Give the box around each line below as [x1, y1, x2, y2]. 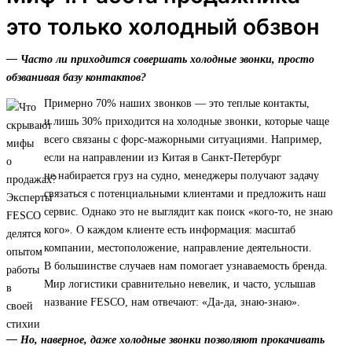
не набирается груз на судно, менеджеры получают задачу [44, 170, 319, 182]
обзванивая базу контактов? [6, 71, 146, 84]
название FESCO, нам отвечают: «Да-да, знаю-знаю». [44, 296, 300, 309]
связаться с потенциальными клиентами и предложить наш [44, 188, 326, 200]
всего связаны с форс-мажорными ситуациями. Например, [44, 134, 322, 146]
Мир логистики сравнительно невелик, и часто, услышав [44, 278, 316, 291]
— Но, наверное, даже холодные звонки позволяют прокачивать [6, 334, 324, 346]
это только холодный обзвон [6, 13, 319, 41]
